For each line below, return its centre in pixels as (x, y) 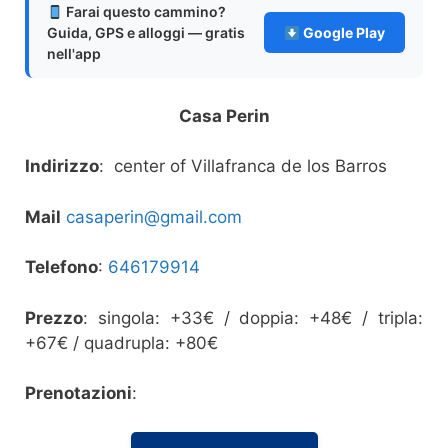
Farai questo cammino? (144, 12)
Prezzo (54, 317)
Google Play (342, 33)
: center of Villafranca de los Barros (243, 166)
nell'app (74, 54)
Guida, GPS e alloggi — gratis (146, 33)
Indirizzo (62, 166)
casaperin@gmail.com (154, 216)
